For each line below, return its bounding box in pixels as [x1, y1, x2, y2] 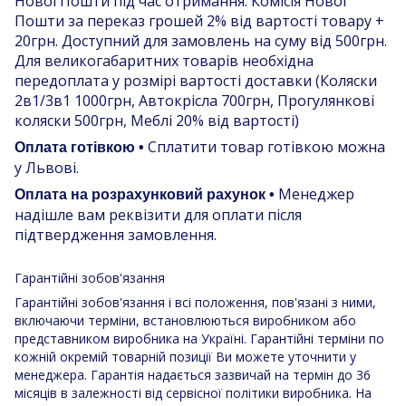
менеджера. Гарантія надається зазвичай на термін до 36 [14, 366, 371, 384]
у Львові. [14, 158, 79, 179]
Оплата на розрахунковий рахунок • [14, 187, 278, 203]
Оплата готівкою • [14, 140, 144, 156]
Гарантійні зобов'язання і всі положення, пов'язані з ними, [14, 294, 376, 312]
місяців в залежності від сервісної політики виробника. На [14, 384, 372, 402]
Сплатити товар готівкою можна [144, 137, 385, 158]
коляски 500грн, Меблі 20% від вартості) [14, 111, 299, 131]
